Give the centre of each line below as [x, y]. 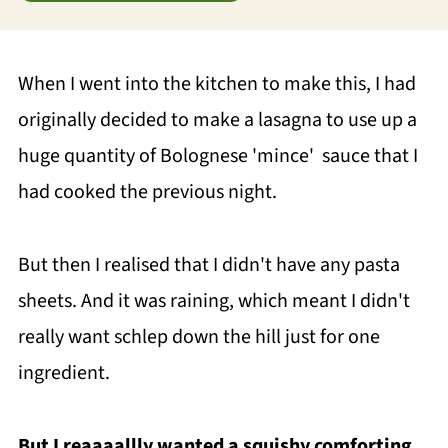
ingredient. [63, 373]
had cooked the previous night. [147, 192]
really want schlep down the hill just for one [198, 337]
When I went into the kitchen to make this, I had [216, 84]
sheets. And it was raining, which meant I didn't [213, 301]
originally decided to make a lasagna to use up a [217, 120]
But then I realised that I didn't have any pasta [208, 265]
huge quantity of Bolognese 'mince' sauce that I [217, 156]
